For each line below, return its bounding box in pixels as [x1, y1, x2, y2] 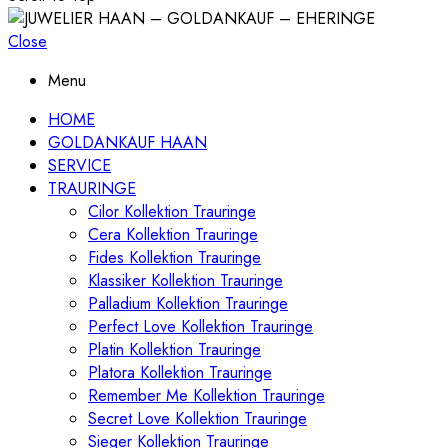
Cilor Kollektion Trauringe [88, 199, 256, 223]
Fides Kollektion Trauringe [88, 245, 261, 269]
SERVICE [48, 153, 111, 177]
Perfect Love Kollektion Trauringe [88, 314, 313, 338]
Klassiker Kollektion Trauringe [88, 268, 283, 292]
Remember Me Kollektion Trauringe [88, 383, 325, 407]
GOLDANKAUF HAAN [48, 130, 207, 154]
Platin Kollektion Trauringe [88, 337, 261, 361]
